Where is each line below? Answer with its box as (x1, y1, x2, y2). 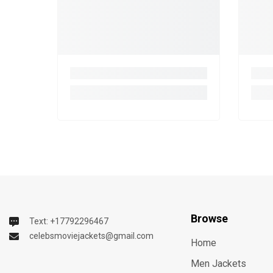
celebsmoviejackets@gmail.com (29, 231, 154, 241)
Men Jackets (191, 258, 247, 270)
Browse (191, 212, 229, 225)
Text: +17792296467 (29, 216, 108, 227)
